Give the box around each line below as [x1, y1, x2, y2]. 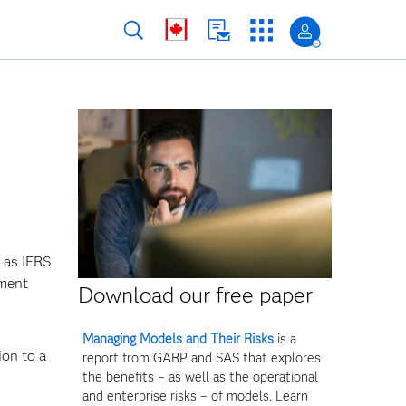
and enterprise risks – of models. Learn [82, 387, 308, 404]
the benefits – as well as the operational [82, 368, 318, 385]
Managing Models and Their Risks [82, 330, 274, 347]
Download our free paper [78, 281, 313, 308]
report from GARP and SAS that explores [82, 349, 321, 366]
